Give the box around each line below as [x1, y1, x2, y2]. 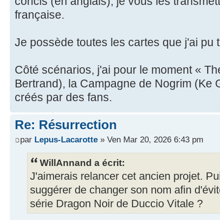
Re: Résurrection [15, 117, 117, 133]
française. [15, 8, 64, 22]
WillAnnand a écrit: [40, 157, 125, 168]
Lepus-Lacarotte [34, 134, 98, 144]
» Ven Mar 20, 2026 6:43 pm [98, 134, 203, 144]
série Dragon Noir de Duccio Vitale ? [30, 197, 203, 210]
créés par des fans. [15, 91, 112, 104]
